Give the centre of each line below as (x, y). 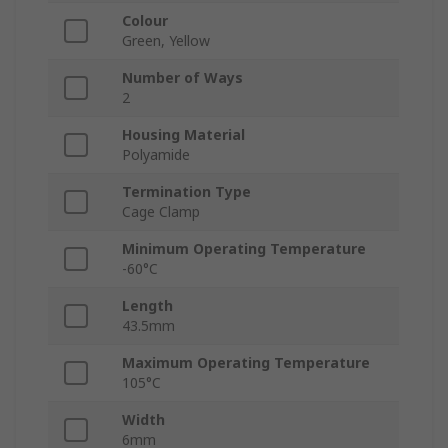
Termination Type (186, 192)
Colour (145, 21)
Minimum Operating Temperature (244, 249)
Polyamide (156, 155)
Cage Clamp (161, 212)
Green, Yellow (166, 41)
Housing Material (183, 135)
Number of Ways (182, 78)
